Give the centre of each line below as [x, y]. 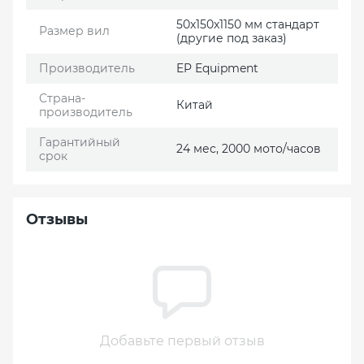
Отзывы [57, 219]
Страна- [62, 98]
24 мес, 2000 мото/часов [249, 148]
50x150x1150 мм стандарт [248, 24]
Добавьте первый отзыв [182, 340]
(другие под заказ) [232, 38]
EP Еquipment [217, 68]
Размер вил [74, 30]
